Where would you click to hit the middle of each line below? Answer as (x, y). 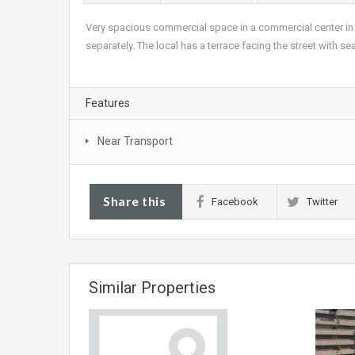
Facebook (235, 202)
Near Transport (135, 141)
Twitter (322, 202)
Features (108, 103)
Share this (134, 201)
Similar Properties (152, 288)
